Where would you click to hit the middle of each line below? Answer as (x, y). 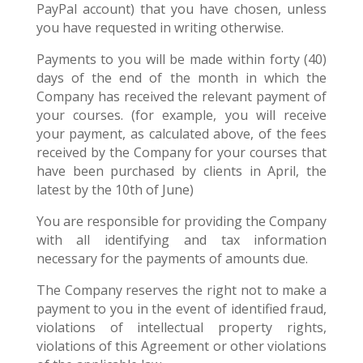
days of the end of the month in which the (181, 78)
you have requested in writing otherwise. (160, 28)
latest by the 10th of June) (115, 190)
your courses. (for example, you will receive (181, 115)
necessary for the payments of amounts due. (172, 258)
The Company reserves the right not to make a (181, 290)
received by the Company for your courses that (181, 152)
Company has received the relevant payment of (181, 96)
